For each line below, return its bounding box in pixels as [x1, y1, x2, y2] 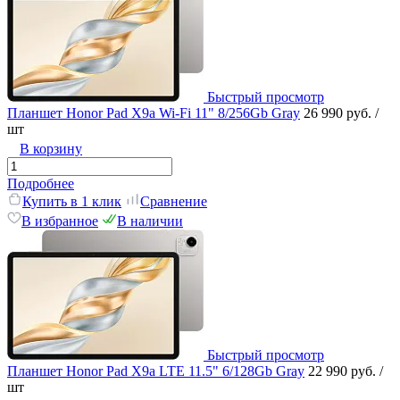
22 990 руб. [308, 362, 379, 379]
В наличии [117, 212, 183, 229]
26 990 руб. [304, 104, 375, 121]
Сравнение [140, 193, 207, 209]
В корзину [20, 140, 82, 156]
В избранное [21, 212, 98, 229]
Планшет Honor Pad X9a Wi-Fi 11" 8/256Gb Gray [7, 104, 300, 121]
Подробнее [7, 175, 74, 191]
